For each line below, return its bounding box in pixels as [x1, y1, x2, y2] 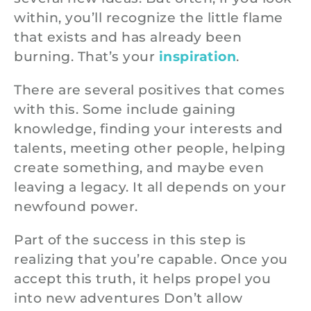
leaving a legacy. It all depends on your [14, 179, 286, 195]
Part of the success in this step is [14, 232, 246, 248]
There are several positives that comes [14, 82, 285, 98]
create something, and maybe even [14, 160, 264, 176]
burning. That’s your [14, 49, 159, 65]
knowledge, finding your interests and [14, 121, 283, 137]
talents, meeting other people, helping [14, 140, 285, 156]
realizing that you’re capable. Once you [14, 251, 288, 267]
